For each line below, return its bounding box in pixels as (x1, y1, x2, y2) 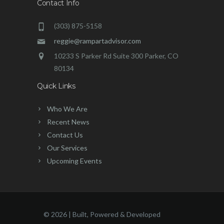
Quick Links (37, 81, 75, 90)
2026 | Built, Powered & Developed (50, 210, 160, 218)
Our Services (47, 143, 87, 152)
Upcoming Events (47, 156, 102, 165)
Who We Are (47, 104, 87, 113)
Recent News (47, 117, 89, 126)
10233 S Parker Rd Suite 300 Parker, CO (54, 51, 178, 60)
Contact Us (47, 130, 83, 139)
